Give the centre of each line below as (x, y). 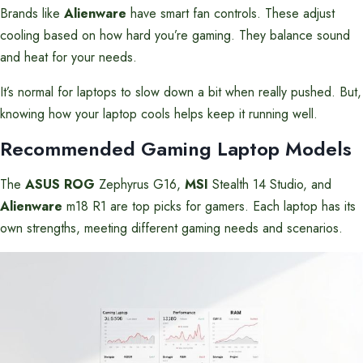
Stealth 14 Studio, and (270, 184)
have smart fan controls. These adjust (231, 13)
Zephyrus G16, (140, 184)
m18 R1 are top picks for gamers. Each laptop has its (209, 206)
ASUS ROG (60, 184)
